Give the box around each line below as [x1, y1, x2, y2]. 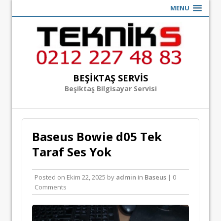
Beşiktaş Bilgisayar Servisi [64, 84, 157, 94]
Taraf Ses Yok [32, 144, 111, 160]
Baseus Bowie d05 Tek [32, 128, 162, 145]
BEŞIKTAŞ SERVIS [73, 72, 148, 84]
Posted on [35, 173, 67, 182]
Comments [35, 183, 67, 192]
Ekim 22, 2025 [67, 173, 106, 182]
